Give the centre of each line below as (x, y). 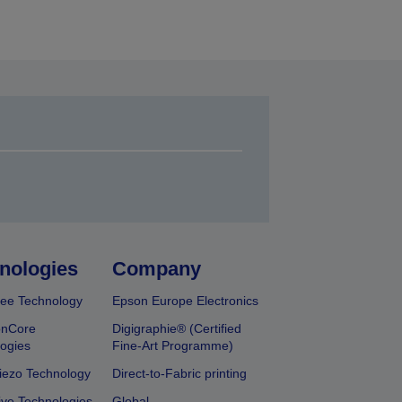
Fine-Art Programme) (173, 346)
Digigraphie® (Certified (177, 329)
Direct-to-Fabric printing (180, 374)
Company (157, 269)
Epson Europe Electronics (186, 301)
